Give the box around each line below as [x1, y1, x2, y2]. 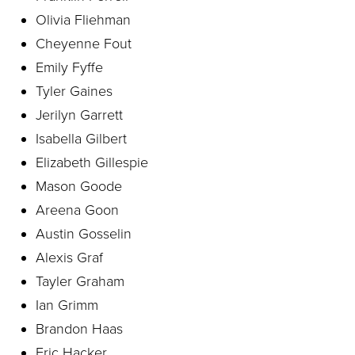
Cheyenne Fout [36, 35, 132, 52]
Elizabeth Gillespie [36, 154, 148, 171]
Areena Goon [36, 201, 119, 219]
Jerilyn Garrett [36, 106, 123, 124]
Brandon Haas [36, 320, 123, 338]
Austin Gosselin [36, 225, 132, 242]
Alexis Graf [36, 249, 103, 266]
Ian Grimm [36, 296, 98, 314]
